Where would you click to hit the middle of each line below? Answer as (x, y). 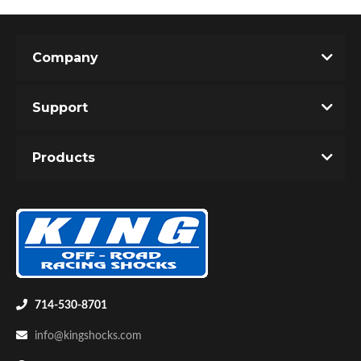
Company (65, 58)
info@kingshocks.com (88, 336)
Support (60, 108)
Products (64, 158)
